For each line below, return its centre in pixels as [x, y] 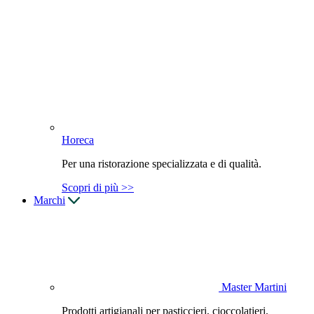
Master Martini [254, 287]
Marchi [49, 200]
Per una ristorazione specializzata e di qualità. [162, 163]
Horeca [78, 139]
